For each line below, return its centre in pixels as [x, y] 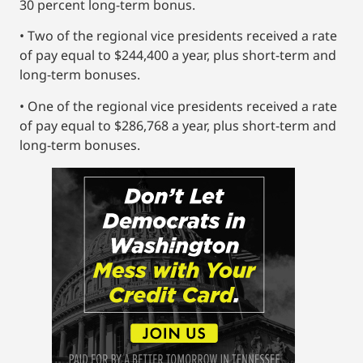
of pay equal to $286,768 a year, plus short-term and [178, 125]
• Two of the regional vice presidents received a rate [178, 36]
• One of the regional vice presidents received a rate [178, 106]
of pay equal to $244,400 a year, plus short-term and [178, 56]
